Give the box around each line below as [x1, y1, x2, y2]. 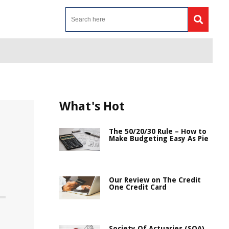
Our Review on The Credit [109, 176, 201, 184]
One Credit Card [109, 183, 167, 191]
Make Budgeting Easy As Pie [109, 134, 209, 143]
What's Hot [59, 99, 125, 113]
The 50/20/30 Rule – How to [109, 127, 207, 135]
